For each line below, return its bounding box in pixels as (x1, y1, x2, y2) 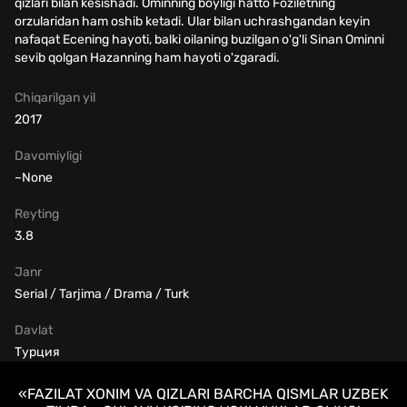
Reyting (15, 206, 59, 223)
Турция (15, 344, 60, 361)
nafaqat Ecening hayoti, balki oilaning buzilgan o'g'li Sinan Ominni (15, 32, 384, 48)
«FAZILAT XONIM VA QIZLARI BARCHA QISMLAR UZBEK (18, 384, 389, 402)
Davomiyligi (15, 148, 82, 164)
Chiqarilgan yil (15, 90, 95, 106)
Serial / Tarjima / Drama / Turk (15, 286, 189, 303)
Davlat (15, 323, 53, 339)
